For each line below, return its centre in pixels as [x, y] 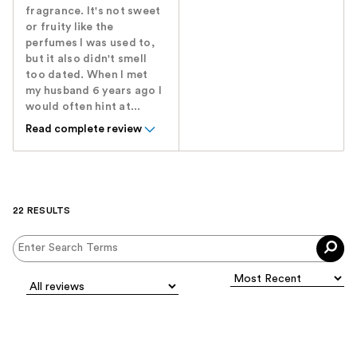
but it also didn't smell [86, 59]
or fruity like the [70, 27]
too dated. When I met [87, 75]
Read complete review [84, 129]
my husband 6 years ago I [94, 90]
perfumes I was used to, [90, 43]
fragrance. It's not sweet [93, 11]
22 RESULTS [42, 210]
